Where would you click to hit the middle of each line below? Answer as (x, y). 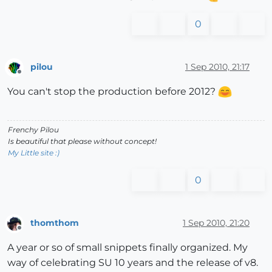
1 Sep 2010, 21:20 (216, 223)
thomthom (55, 223)
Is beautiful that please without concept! (82, 141)
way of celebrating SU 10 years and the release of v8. (133, 263)
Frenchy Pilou (33, 129)
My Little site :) (34, 152)
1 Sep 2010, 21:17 (217, 67)
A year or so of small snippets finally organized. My (127, 248)
